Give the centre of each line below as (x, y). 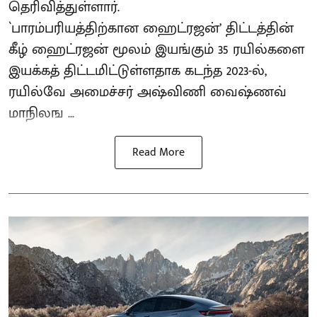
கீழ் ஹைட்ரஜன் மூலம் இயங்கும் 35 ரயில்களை (156, 49)
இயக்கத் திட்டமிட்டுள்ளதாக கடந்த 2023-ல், (138, 70)
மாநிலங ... (41, 113)
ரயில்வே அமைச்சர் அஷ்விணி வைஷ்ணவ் (148, 92)
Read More (158, 152)
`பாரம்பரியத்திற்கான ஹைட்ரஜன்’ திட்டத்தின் (151, 28)
